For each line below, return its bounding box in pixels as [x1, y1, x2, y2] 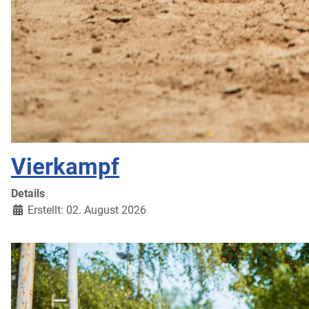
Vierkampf [11, 152, 119, 180]
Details [11, 186, 45, 200]
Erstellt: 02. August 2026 [28, 203, 146, 217]
